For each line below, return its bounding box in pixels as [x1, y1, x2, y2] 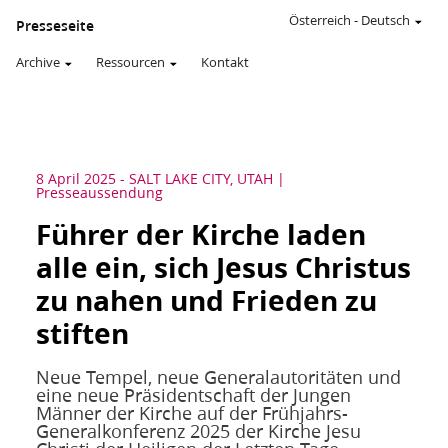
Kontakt [201, 53, 249, 71]
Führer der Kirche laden [35, 215, 366, 254]
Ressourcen [96, 53, 165, 71]
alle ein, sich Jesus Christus [35, 248, 411, 287]
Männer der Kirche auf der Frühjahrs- [35, 400, 348, 426]
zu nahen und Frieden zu [35, 281, 377, 320]
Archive [16, 53, 60, 71]
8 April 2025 [35, 169, 116, 189]
